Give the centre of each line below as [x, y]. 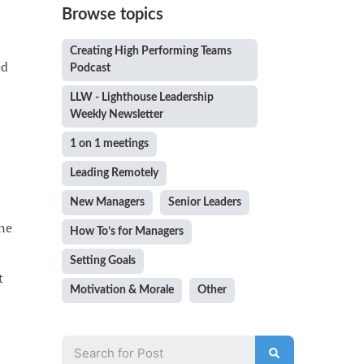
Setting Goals [102, 261]
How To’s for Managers [126, 232]
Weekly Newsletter [116, 115]
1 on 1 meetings [109, 144]
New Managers [107, 203]
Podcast [90, 69]
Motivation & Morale [121, 290]
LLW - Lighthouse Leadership [141, 98]
